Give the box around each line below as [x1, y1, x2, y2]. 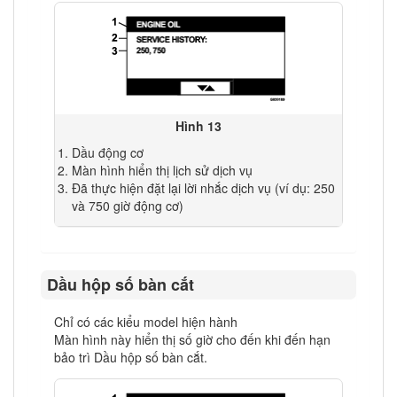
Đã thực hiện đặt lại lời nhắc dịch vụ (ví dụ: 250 [72, 178, 336, 197]
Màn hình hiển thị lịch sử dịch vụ [72, 160, 253, 179]
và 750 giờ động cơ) [72, 196, 184, 214]
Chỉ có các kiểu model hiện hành [54, 313, 237, 331]
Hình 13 [175, 116, 222, 135]
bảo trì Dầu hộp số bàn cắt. [54, 348, 207, 367]
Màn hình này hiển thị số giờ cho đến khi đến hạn [54, 331, 331, 349]
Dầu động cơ [72, 143, 144, 161]
